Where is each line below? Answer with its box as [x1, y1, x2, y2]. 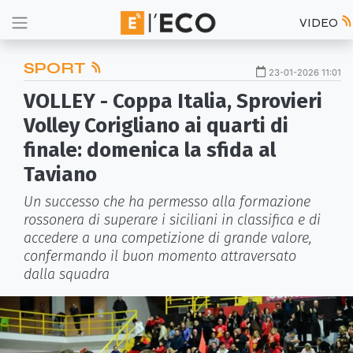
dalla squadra [24, 266, 110, 283]
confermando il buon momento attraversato [24, 247, 296, 265]
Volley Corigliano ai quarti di [24, 113, 288, 138]
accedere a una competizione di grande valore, [24, 229, 312, 247]
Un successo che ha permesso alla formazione [24, 193, 310, 210]
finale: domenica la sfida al [24, 138, 276, 162]
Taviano [24, 162, 97, 187]
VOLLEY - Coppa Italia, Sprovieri [24, 89, 322, 113]
